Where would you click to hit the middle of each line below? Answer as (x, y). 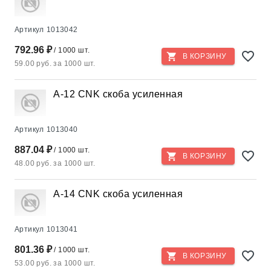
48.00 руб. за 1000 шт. (55, 163)
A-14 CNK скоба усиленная (118, 194)
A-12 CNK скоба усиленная (118, 94)
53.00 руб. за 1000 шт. (55, 263)
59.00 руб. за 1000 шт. (55, 64)
